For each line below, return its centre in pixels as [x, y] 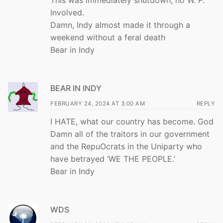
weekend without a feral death [108, 38]
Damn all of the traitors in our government [130, 134]
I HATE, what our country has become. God [132, 121]
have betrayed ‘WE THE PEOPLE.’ [113, 159]
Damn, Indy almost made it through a [120, 25]
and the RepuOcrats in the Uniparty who [126, 146]
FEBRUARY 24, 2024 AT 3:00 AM [98, 103]
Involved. [67, 13]
